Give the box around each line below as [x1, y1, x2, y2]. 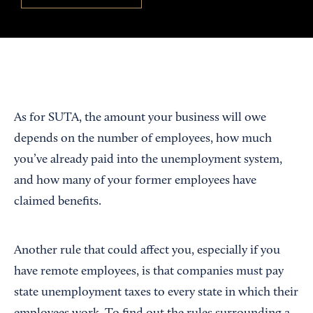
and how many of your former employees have [14, 175, 256, 188]
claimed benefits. [14, 196, 101, 209]
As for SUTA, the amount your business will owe [14, 112, 266, 125]
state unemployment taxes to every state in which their [14, 286, 298, 300]
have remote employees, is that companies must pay [14, 265, 284, 279]
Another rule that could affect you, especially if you [14, 245, 280, 258]
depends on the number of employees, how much [14, 133, 272, 146]
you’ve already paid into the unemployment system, [14, 154, 282, 167]
